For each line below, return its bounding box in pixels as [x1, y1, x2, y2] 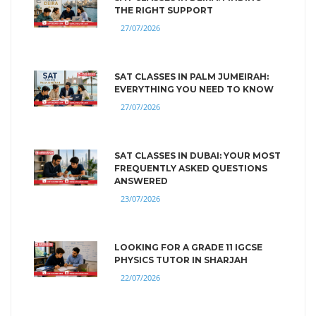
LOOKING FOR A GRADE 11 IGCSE [114, 241, 262, 253]
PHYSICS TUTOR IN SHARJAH [114, 254, 248, 265]
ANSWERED [114, 175, 168, 186]
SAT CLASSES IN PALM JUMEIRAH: [114, 71, 269, 82]
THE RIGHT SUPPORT [114, 4, 213, 16]
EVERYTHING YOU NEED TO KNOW [114, 83, 274, 95]
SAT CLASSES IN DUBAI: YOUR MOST [114, 150, 281, 161]
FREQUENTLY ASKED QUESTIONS [114, 162, 267, 174]
